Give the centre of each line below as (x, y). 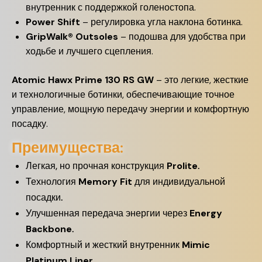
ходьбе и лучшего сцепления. (89, 51)
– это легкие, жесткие (201, 80)
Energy (206, 213)
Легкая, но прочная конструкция (96, 166)
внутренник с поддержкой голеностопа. (111, 7)
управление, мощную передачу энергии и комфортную (130, 109)
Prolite (182, 166)
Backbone (49, 229)
